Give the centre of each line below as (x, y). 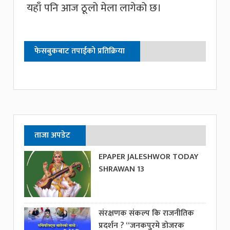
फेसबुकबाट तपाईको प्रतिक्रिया (80, 51)
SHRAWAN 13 (122, 169)
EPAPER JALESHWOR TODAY (149, 157)
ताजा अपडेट (53, 135)
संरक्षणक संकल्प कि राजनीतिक (147, 213)
